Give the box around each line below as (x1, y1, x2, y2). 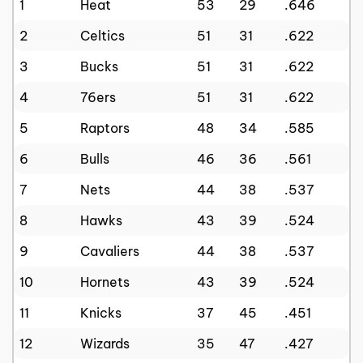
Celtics (80, 27, 125, 44)
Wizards (80, 335, 130, 352)
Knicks (80, 304, 122, 321)
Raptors (80, 119, 130, 136)
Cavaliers (80, 242, 139, 259)
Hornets (80, 273, 130, 290)
